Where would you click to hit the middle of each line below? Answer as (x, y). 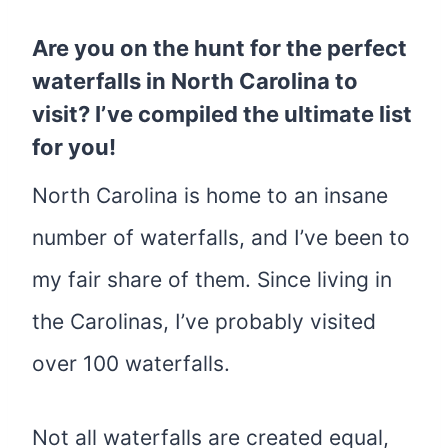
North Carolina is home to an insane (210, 195)
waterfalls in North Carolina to (195, 80)
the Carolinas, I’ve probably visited (204, 321)
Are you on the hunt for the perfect (219, 47)
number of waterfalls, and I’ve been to (221, 237)
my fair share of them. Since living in (212, 279)
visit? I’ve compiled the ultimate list (222, 113)
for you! (74, 146)
